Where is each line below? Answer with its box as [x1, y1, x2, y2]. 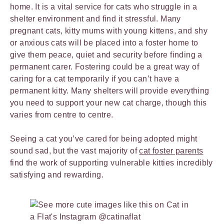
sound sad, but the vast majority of [10, 146, 139, 155]
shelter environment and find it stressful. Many [10, 14, 181, 23]
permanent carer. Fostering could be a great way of [10, 62, 199, 71]
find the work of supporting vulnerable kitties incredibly [10, 158, 213, 167]
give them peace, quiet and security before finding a [10, 50, 202, 59]
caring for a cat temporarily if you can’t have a [10, 74, 179, 83]
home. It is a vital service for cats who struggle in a [10, 2, 197, 11]
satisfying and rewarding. [10, 170, 103, 179]
